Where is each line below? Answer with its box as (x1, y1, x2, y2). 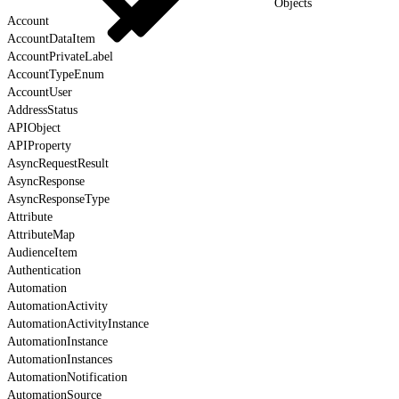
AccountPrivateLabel (7, 49, 113, 63)
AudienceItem (7, 245, 77, 259)
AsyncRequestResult (7, 156, 109, 170)
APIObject (7, 120, 61, 134)
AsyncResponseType (7, 191, 110, 206)
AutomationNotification (7, 370, 127, 384)
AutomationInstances (7, 352, 112, 366)
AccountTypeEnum (7, 67, 104, 81)
